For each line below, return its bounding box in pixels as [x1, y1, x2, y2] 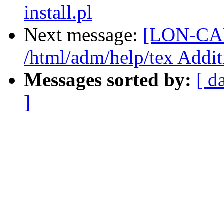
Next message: [24, 24, 143, 46]
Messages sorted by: [24, 69, 191, 91]
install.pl [24, 1, 92, 23]
